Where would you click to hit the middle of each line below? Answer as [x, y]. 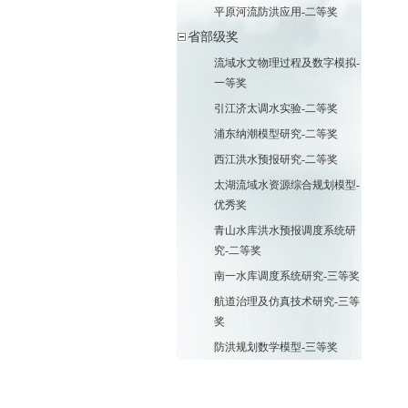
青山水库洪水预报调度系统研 [285, 230]
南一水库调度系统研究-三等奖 [286, 276]
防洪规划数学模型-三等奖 [275, 347]
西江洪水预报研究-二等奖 [275, 159]
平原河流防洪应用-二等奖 [275, 12]
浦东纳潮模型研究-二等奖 [275, 134]
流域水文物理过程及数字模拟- [286, 63]
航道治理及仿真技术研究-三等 [286, 301]
